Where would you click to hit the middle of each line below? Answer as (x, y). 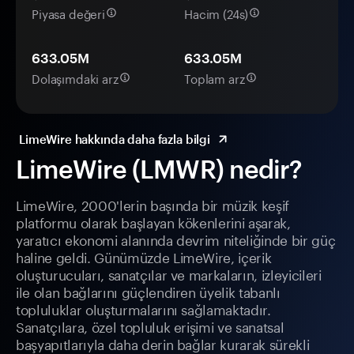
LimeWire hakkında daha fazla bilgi (115, 139)
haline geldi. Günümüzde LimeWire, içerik (144, 256)
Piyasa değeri (69, 13)
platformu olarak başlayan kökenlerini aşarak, (153, 222)
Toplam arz (215, 78)
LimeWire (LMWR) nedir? (159, 169)
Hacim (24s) (217, 13)
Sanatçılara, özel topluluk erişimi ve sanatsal (150, 326)
